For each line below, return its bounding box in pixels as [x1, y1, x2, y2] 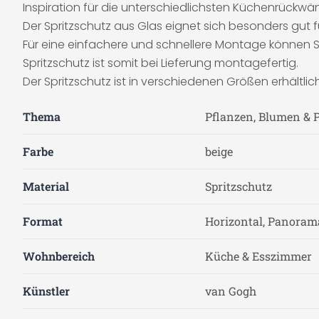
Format [23, 214, 63, 229]
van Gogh [205, 283, 256, 298]
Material [23, 179, 69, 194]
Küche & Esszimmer [205, 249, 312, 263]
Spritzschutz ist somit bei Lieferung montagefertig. [23, 55, 298, 71]
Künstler [23, 283, 70, 298]
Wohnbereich [23, 249, 95, 263]
